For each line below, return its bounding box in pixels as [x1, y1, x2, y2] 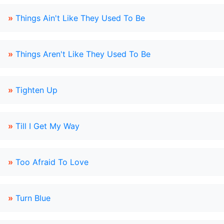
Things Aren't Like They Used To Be [15, 49, 150, 59]
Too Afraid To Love [15, 157, 88, 167]
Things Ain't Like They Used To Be [15, 13, 145, 23]
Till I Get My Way [15, 121, 79, 131]
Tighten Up [15, 85, 57, 95]
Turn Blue [15, 193, 50, 203]
